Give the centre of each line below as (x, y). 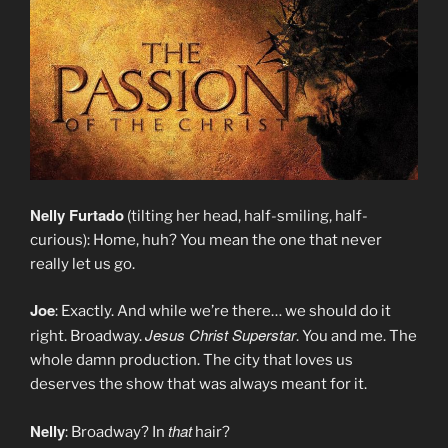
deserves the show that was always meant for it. (198, 384)
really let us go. (82, 263)
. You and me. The (356, 336)
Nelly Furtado (77, 214)
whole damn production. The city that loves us (191, 360)
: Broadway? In (116, 431)
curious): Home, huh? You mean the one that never (206, 239)
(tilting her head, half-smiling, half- (246, 215)
